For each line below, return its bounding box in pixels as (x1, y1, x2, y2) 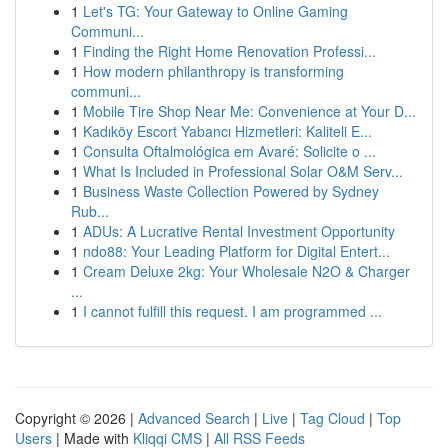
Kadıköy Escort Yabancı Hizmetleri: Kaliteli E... (83, 121, 372, 141)
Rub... (71, 201, 109, 221)
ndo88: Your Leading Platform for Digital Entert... (83, 241, 390, 261)
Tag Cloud (300, 408, 365, 428)
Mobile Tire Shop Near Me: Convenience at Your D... (83, 101, 416, 121)
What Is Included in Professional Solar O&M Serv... (83, 161, 403, 181)
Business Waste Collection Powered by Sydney (83, 181, 379, 201)
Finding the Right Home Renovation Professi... (83, 41, 376, 61)
